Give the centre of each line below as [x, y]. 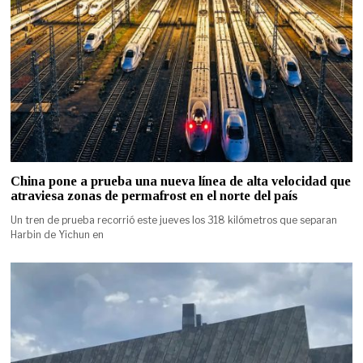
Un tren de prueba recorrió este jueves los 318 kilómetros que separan [174, 220]
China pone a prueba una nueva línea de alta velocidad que [181, 181]
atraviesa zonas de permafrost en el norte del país [154, 195]
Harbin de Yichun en [58, 234]
